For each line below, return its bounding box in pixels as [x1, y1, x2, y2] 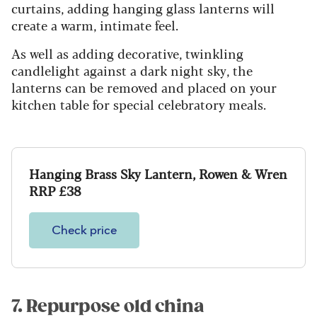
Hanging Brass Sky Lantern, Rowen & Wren [29, 164, 287, 183]
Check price [52, 224, 117, 238]
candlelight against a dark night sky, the [11, 61, 253, 80]
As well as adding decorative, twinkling [11, 44, 243, 63]
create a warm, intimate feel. [11, 16, 178, 35]
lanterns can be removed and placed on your [11, 78, 277, 97]
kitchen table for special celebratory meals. [11, 95, 266, 114]
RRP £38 [29, 181, 81, 200]
